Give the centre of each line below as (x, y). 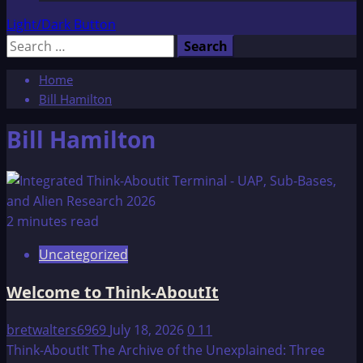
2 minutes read (53, 221)
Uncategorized (83, 254)
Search (27, 44)
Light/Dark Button (61, 24)
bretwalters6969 (58, 329)
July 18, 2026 (148, 329)
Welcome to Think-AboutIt (113, 292)
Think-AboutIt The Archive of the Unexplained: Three (166, 350)
